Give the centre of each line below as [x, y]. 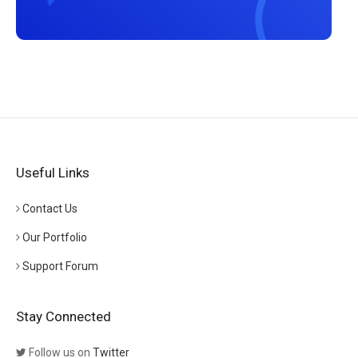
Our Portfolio [55, 237]
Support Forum [60, 266]
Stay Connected [64, 316]
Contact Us [50, 208]
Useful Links [53, 172]
